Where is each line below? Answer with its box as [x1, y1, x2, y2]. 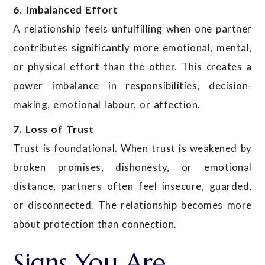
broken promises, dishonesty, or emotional [13, 161, 252, 174]
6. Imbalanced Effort [13, 4, 118, 17]
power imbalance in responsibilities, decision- [13, 79, 252, 92]
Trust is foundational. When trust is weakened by [13, 142, 252, 155]
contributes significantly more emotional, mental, [13, 41, 252, 54]
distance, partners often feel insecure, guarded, [13, 180, 252, 193]
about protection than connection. [13, 218, 177, 231]
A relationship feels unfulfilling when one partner [13, 22, 252, 35]
